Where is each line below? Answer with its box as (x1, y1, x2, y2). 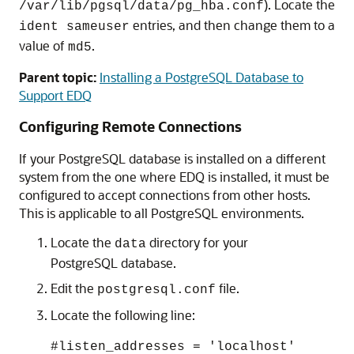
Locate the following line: (51, 307, 195, 323)
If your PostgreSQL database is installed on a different (19, 150, 326, 167)
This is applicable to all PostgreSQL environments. (19, 205, 304, 221)
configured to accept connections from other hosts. (19, 186, 311, 203)
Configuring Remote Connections (19, 117, 242, 136)
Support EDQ (19, 87, 92, 104)
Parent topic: (19, 69, 96, 85)
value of (19, 37, 68, 54)
